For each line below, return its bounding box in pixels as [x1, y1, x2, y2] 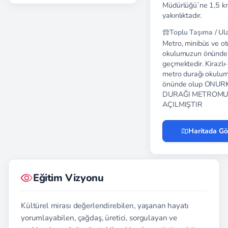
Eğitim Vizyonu [33, 171, 104, 185]
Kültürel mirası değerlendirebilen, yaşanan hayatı [21, 201, 189, 211]
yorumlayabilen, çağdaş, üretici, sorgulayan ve [21, 213, 178, 223]
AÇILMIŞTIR [162, 99, 203, 109]
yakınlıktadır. [162, 10, 202, 20]
